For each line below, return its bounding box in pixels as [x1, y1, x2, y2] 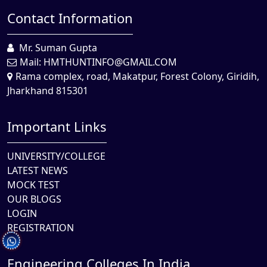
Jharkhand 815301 [7, 84, 88, 97]
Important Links [7, 117, 107, 135]
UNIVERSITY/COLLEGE [7, 150, 105, 163]
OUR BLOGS [7, 193, 61, 206]
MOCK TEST [7, 178, 60, 191]
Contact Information [7, 9, 133, 27]
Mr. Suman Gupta [17, 41, 97, 54]
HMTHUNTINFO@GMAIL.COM [44, 55, 177, 69]
